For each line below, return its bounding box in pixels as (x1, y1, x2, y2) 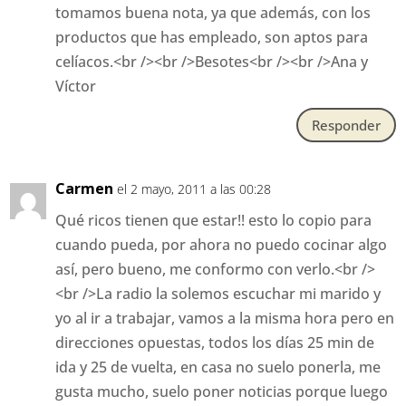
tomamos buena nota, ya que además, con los (55, 3, 372, 24)
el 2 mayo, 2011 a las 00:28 (117, 180, 272, 198)
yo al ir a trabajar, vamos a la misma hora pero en (55, 308, 395, 329)
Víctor (55, 76, 97, 97)
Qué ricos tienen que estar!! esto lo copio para (55, 210, 372, 231)
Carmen (55, 179, 114, 199)
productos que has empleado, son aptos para (55, 27, 369, 48)
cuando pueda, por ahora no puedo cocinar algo (55, 235, 388, 256)
